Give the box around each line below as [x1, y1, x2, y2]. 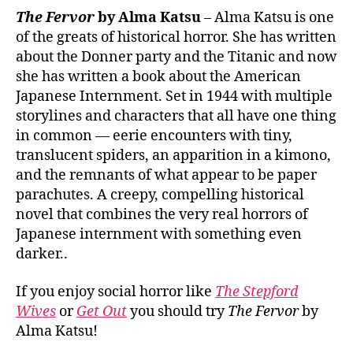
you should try [127, 302, 228, 321]
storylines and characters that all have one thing [16, 107, 336, 125]
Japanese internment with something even [16, 225, 302, 243]
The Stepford [215, 282, 298, 301]
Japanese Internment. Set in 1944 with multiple [16, 87, 333, 106]
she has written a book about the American [16, 68, 301, 86]
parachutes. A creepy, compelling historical [16, 186, 304, 204]
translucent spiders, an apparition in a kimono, [16, 147, 331, 165]
